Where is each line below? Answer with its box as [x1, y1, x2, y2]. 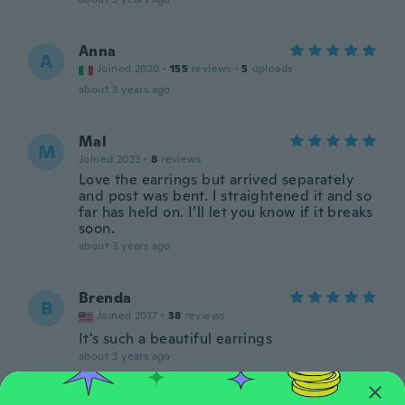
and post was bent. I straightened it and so [79, 186, 372, 205]
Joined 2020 [97, 61, 160, 76]
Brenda [79, 288, 132, 307]
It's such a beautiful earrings [79, 329, 272, 348]
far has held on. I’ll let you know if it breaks [79, 202, 373, 221]
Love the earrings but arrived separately [79, 170, 353, 189]
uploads [251, 61, 293, 76]
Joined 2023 [79, 152, 141, 166]
